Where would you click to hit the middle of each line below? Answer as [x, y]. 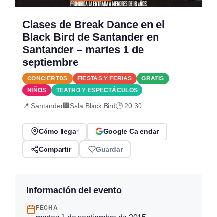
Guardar [109, 149]
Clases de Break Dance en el [93, 25]
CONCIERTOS [47, 79]
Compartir [55, 149]
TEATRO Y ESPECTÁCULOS [97, 90]
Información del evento [74, 190]
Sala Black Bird [93, 105]
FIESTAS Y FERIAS [105, 79]
